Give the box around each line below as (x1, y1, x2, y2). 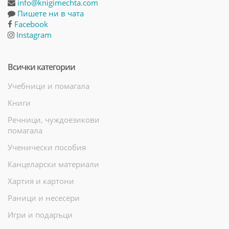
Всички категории (8, 61, 75, 73)
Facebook (14, 18, 48, 29)
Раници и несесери (8, 192, 80, 203)
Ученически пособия (8, 142, 86, 152)
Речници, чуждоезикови (8, 114, 100, 125)
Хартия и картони (8, 175, 74, 186)
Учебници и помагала (8, 80, 89, 91)
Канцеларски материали (8, 158, 99, 169)
